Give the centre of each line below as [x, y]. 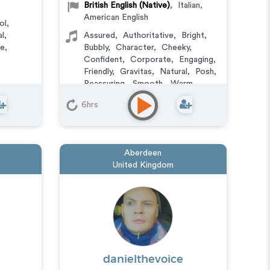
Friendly [98, 72]
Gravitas [136, 72]
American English [116, 17]
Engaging [196, 60]
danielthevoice [143, 260]
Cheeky [175, 48]
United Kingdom [143, 165]
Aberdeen [143, 153]
